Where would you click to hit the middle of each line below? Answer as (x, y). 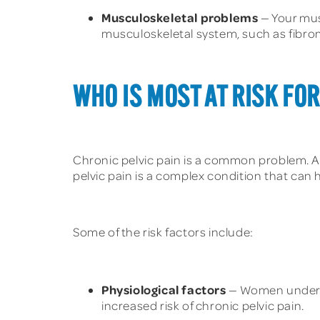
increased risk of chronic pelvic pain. (203, 305)
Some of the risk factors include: (163, 232)
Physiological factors (164, 289)
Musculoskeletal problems (180, 17)
